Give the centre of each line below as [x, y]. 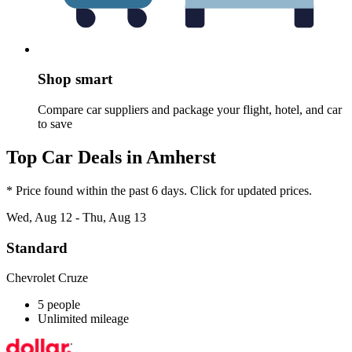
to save [55, 124]
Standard [37, 247]
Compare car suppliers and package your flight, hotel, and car [190, 110]
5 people [59, 305]
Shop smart [75, 79]
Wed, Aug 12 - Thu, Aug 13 [76, 217]
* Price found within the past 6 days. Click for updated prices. [159, 190]
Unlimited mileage [83, 319]
